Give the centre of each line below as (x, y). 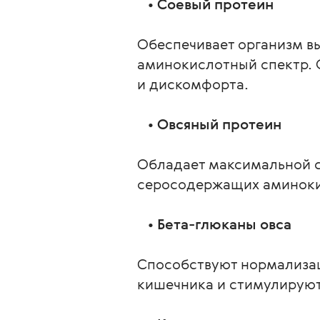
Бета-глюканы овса (224, 224)
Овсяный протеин (219, 124)
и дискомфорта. (193, 84)
